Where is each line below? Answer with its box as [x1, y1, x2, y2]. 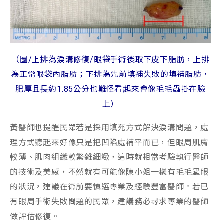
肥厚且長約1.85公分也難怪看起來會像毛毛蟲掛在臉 [15, 84, 206, 94]
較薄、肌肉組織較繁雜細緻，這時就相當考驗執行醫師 [10, 152, 209, 162]
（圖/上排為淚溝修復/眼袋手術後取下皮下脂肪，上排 [11, 54, 210, 64]
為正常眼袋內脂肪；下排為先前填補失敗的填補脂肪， [11, 69, 210, 79]
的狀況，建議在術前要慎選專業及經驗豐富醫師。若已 [10, 182, 209, 191]
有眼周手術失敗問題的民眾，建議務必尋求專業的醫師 [10, 196, 209, 206]
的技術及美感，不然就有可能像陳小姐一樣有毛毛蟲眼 [10, 167, 209, 177]
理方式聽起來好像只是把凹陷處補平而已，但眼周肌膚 [10, 137, 209, 147]
